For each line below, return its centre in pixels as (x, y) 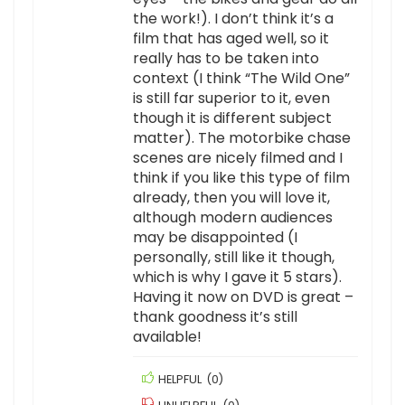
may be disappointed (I (215, 238)
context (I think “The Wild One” (241, 79)
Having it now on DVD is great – (243, 297)
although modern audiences (233, 218)
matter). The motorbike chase (242, 138)
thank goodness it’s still (215, 317)
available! (167, 337)
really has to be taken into (226, 59)
